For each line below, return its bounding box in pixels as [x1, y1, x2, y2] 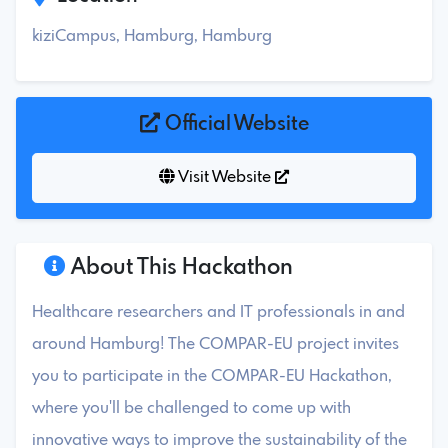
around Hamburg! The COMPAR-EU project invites [32, 335, 399, 353]
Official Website [159, 113, 309, 135]
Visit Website [175, 168, 275, 186]
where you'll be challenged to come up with [32, 399, 351, 417]
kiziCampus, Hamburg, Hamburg [32, 27, 272, 45]
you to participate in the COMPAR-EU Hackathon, [32, 367, 392, 385]
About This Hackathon [66, 256, 293, 279]
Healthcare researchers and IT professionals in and [32, 303, 405, 321]
